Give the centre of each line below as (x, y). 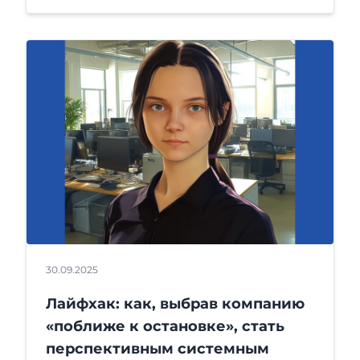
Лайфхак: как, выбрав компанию (175, 304)
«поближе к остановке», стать (165, 327)
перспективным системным (157, 349)
